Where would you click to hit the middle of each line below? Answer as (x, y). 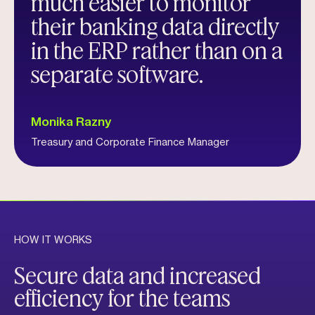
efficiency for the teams (122, 298)
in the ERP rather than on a (157, 50)
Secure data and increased (137, 275)
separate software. (117, 74)
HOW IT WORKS (53, 241)
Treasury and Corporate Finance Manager (130, 143)
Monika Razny (71, 122)
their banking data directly (155, 26)
